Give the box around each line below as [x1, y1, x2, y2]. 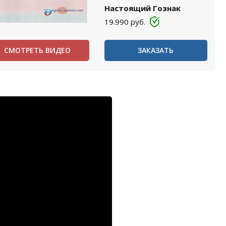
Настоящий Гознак [104, 3, 181, 13]
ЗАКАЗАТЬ [138, 45, 174, 55]
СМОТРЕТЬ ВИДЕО [4, 45, 71, 55]
